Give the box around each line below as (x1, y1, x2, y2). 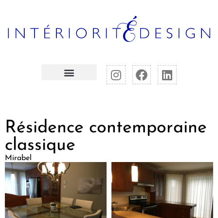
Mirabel (5, 154, 32, 163)
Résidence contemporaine (5, 119, 207, 137)
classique (5, 137, 75, 155)
